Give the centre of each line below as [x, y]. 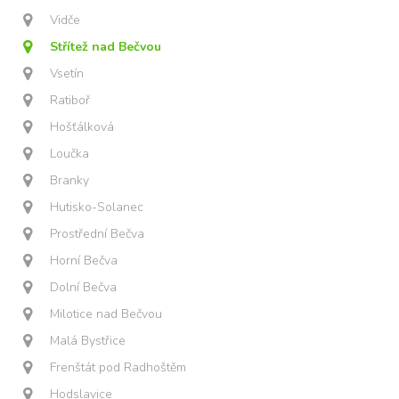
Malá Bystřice [88, 341]
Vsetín [67, 73]
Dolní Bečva [84, 287]
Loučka [70, 154]
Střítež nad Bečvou [106, 47]
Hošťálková [82, 127]
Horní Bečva [84, 261]
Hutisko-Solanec [97, 207]
